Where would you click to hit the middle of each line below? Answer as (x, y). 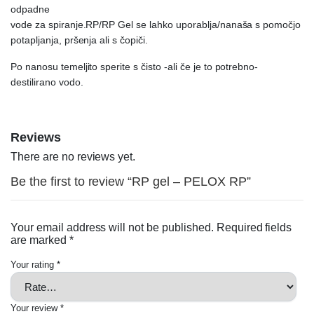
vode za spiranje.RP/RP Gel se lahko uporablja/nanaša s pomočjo (156, 25)
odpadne (30, 9)
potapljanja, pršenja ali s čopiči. (79, 40)
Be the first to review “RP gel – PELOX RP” (131, 182)
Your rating (34, 265)
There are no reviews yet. (73, 157)
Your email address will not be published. (112, 228)
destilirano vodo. (47, 82)
